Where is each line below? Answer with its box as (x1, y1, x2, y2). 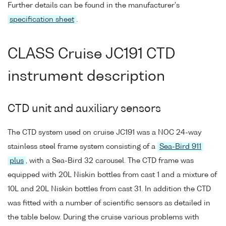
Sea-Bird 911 (159, 143, 201, 151)
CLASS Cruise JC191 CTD (8, 47, 175, 62)
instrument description (8, 70, 165, 84)
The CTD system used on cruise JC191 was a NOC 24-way (8, 129, 202, 137)
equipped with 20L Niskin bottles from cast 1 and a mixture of (8, 172, 217, 179)
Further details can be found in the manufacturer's (8, 2, 180, 9)
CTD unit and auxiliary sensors (8, 103, 161, 115)
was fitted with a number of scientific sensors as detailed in (8, 200, 210, 207)
